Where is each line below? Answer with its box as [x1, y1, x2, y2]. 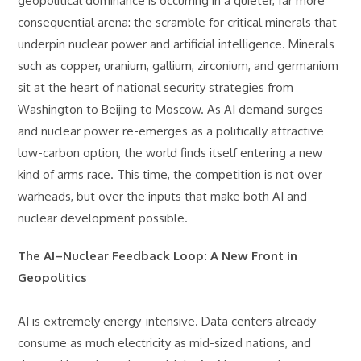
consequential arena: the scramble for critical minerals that [18, 15, 338, 30]
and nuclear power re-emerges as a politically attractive [18, 123, 325, 139]
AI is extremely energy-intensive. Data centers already [18, 313, 317, 329]
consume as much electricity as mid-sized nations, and [18, 335, 312, 351]
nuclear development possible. [18, 210, 189, 226]
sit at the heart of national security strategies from [18, 80, 294, 95]
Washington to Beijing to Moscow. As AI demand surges [18, 102, 324, 117]
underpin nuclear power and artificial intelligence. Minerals [18, 36, 335, 52]
